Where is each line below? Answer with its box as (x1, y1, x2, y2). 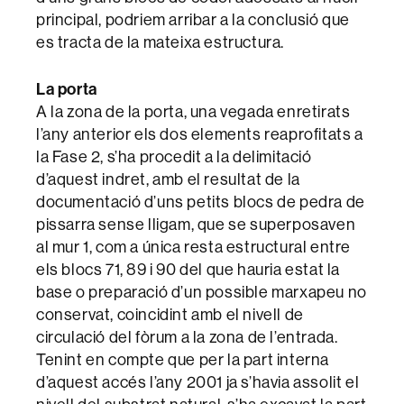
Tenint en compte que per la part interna (36, 349, 330, 371)
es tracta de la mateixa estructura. (36, 32, 285, 53)
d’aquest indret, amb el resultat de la (36, 169, 300, 190)
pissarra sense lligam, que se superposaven (36, 214, 356, 235)
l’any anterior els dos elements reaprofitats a (36, 124, 363, 145)
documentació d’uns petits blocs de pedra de (36, 191, 365, 213)
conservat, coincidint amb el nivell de (36, 304, 304, 326)
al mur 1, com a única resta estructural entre (36, 236, 352, 258)
